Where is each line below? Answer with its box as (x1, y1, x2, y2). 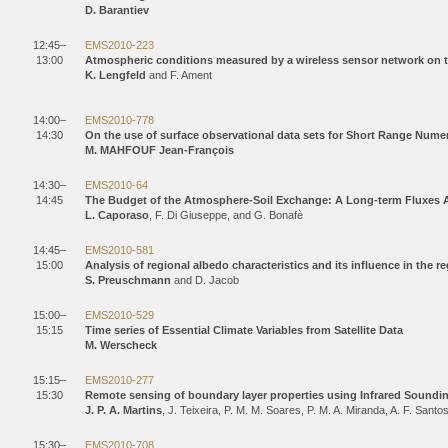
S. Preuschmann (85, 274, 171, 286)
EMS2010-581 (85, 244, 154, 256)
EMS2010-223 (85, 39, 154, 51)
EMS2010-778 (85, 114, 154, 126)
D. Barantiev (85, 4, 149, 16)
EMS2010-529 (85, 309, 154, 321)
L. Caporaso (85, 209, 149, 221)
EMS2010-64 (85, 179, 148, 191)
